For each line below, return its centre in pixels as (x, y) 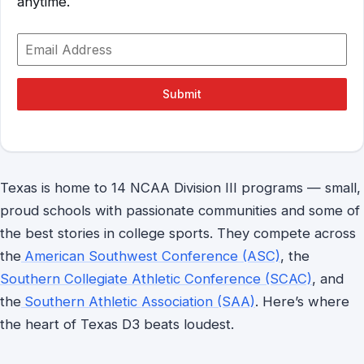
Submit (182, 94)
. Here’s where (302, 301)
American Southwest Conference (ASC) (152, 256)
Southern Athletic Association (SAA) (140, 301)
